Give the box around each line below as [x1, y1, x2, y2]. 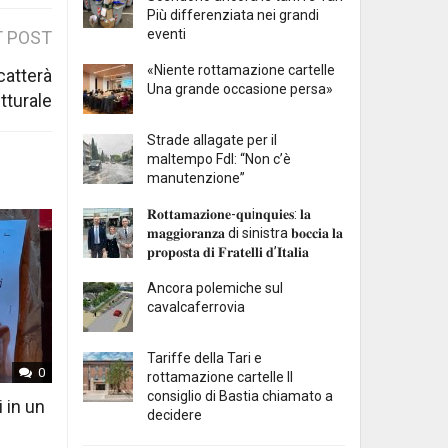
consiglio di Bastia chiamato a [147, 388, 333, 405]
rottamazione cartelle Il [147, 369, 293, 386]
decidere [147, 407, 202, 424]
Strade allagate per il [147, 132, 277, 149]
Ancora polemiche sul [147, 280, 283, 297]
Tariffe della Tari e [147, 350, 262, 367]
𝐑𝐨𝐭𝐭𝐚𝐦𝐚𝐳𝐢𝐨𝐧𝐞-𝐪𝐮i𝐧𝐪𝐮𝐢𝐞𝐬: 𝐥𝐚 [147, 206, 311, 223]
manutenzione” [147, 170, 245, 187]
